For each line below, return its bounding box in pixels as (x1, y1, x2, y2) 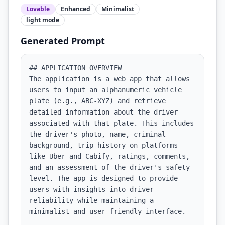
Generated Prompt (21, 35, 105, 47)
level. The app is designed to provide (29, 174, 178, 182)
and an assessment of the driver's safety (29, 163, 190, 171)
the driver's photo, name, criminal (29, 130, 166, 138)
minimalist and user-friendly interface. (29, 207, 186, 215)
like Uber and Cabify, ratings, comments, (29, 152, 190, 160)
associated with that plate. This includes (29, 119, 194, 127)
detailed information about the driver (29, 108, 178, 116)
